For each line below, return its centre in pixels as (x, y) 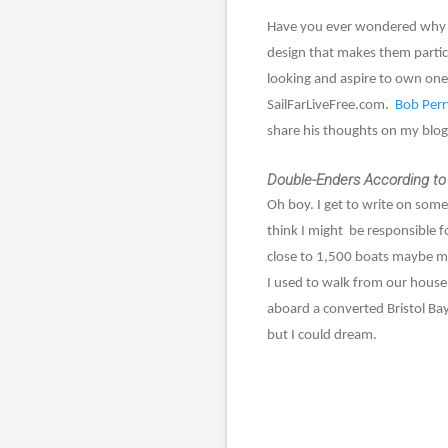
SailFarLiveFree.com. (331, 105)
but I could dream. (322, 335)
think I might (305, 231)
